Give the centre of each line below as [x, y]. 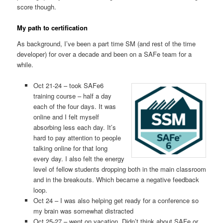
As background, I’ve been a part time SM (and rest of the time [107, 43]
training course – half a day [72, 96]
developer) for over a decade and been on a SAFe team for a [105, 54]
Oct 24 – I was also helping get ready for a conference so [116, 200]
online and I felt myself [66, 116]
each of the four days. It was [74, 106]
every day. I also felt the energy [79, 158]
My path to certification [53, 28]
